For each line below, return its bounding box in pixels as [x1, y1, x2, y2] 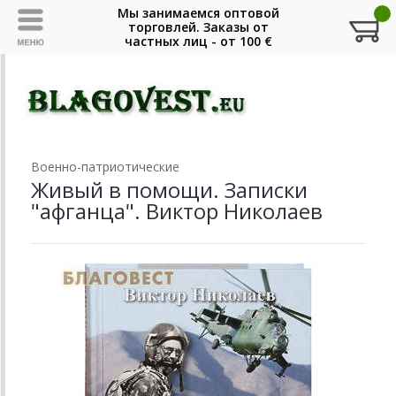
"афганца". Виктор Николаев [31, 195, 323, 225]
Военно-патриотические [31, 157, 179, 175]
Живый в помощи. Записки [31, 174, 308, 204]
